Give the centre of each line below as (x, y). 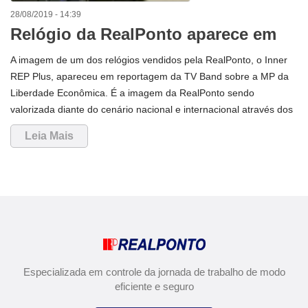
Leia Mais (49, 135)
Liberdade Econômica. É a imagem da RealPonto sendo (132, 92)
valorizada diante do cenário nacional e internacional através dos (152, 109)
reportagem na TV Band (103, 54)
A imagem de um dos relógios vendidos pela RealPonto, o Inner (149, 59)
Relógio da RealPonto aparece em (143, 34)
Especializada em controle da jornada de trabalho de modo (154, 272)
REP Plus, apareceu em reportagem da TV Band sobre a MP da (150, 76)
